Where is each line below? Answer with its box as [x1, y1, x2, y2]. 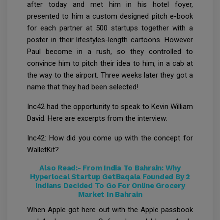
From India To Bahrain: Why [82, 164, 181, 173]
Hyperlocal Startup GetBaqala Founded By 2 [30, 172, 190, 182]
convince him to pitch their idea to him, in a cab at [27, 59, 193, 68]
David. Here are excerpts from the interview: [27, 114, 167, 123]
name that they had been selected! [27, 82, 138, 92]
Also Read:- [39, 164, 83, 173]
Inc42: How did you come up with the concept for [27, 134, 193, 143]
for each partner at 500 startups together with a [27, 24, 193, 33]
